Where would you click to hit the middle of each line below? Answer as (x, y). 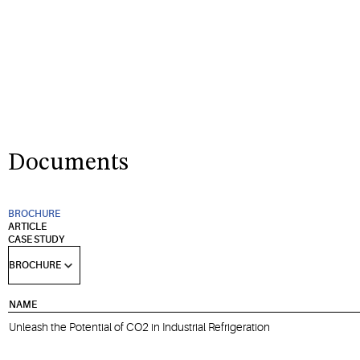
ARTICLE (27, 227)
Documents (68, 164)
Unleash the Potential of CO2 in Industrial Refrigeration (139, 327)
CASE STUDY (36, 240)
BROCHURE (34, 214)
